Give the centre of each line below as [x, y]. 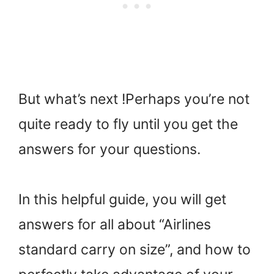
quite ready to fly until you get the [128, 124]
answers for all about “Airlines [115, 225]
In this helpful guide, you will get [122, 200]
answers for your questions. [109, 149]
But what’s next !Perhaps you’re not [134, 99]
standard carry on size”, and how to [135, 250]
